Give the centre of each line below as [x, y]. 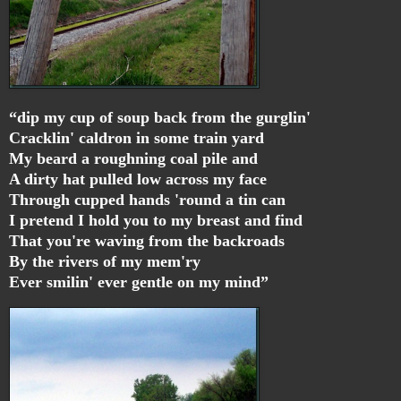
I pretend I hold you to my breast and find [156, 221]
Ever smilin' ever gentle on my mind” [139, 282]
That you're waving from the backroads [147, 241]
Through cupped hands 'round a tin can [147, 200]
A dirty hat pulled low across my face [138, 179]
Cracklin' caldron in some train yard [137, 138]
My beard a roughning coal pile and [133, 159]
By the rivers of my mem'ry [105, 262]
